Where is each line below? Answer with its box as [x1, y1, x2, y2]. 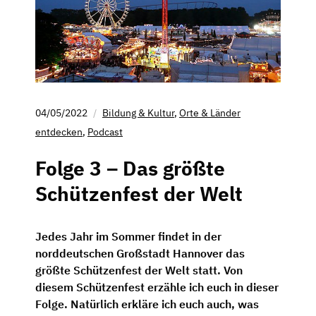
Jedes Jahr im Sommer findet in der [35, 229, 221, 243]
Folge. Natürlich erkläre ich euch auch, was [35, 296, 259, 311]
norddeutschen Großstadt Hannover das [35, 245, 245, 260]
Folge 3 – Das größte [35, 154, 225, 181]
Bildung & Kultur [102, 106, 174, 119]
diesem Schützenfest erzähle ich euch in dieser [35, 279, 279, 294]
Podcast [87, 125, 123, 138]
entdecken [35, 125, 83, 138]
